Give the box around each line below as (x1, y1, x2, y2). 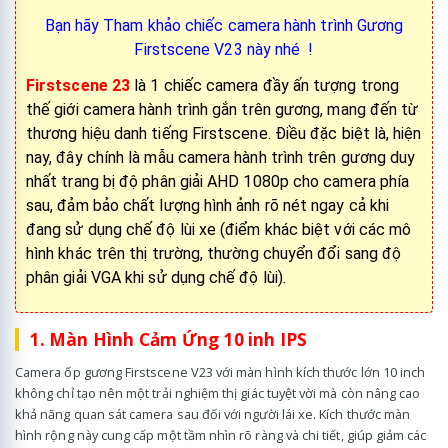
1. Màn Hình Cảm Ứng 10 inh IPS (29, 328, 308, 352)
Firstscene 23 (26, 76, 131, 96)
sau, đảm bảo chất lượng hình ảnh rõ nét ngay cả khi (26, 196, 390, 216)
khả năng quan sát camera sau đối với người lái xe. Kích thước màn (15, 404, 411, 423)
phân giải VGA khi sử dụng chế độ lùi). (26, 268, 287, 288)
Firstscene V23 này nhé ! (134, 40, 314, 60)
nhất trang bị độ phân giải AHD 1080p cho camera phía (26, 172, 410, 192)
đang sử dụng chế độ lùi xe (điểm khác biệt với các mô (26, 220, 412, 240)
